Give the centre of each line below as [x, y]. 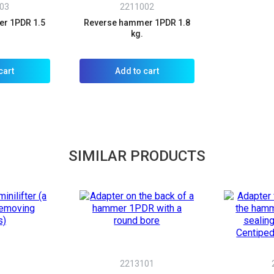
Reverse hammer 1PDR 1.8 [137, 22]
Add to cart [137, 71]
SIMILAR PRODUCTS [137, 156]
